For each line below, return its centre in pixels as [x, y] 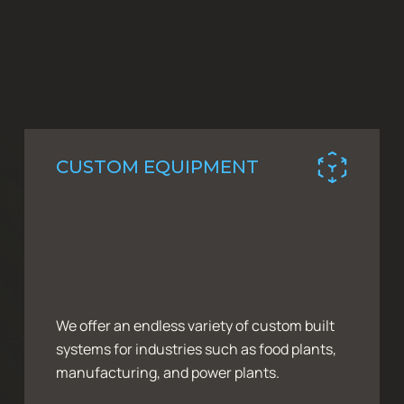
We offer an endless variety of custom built [196, 325]
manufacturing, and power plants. [168, 372]
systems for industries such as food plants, [197, 349]
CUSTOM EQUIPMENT [158, 167]
